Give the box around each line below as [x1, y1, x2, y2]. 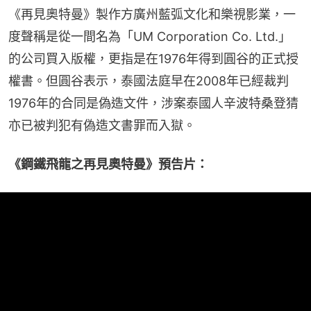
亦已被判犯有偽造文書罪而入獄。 [8, 117, 196, 133]
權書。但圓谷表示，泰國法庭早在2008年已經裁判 [8, 73, 289, 88]
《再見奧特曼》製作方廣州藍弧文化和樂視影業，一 [8, 6, 296, 22]
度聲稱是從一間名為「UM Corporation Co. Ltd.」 [8, 28, 291, 44]
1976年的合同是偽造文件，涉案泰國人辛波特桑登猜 [8, 95, 299, 110]
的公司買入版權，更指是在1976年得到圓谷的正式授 [8, 51, 299, 66]
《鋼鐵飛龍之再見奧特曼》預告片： [8, 156, 208, 171]
